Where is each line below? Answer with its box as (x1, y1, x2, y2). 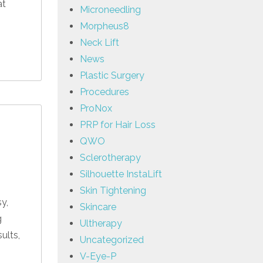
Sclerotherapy (80, 151, 141, 163)
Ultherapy (80, 217, 122, 229)
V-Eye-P (80, 250, 116, 262)
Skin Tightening (80, 184, 146, 196)
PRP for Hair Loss (80, 119, 156, 130)
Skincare (80, 201, 116, 213)
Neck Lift (80, 36, 119, 48)
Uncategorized (80, 234, 144, 245)
